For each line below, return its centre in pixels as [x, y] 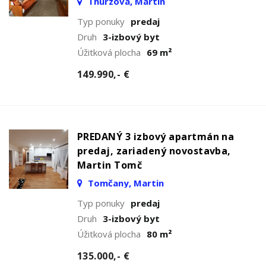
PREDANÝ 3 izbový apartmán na [156, 136]
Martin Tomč [110, 165]
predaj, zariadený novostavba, [154, 151]
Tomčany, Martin [125, 183]
